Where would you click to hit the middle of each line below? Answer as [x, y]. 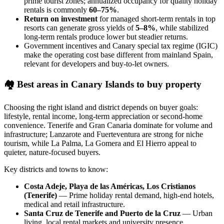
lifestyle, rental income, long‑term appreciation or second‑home [103, 116]
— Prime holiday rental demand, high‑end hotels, [135, 195]
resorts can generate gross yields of [80, 27]
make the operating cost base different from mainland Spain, [118, 54]
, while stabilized [182, 27]
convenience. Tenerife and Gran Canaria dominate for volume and [108, 125]
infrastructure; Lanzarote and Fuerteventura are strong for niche [103, 134]
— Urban [196, 213]
